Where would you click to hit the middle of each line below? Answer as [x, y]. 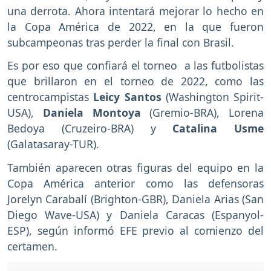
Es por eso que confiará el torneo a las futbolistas [135, 66]
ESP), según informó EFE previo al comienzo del [135, 231]
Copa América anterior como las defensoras [135, 184]
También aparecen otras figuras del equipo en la [135, 168]
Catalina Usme [210, 129]
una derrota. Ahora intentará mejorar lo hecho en [135, 11]
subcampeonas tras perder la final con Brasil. [121, 42]
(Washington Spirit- [212, 97]
